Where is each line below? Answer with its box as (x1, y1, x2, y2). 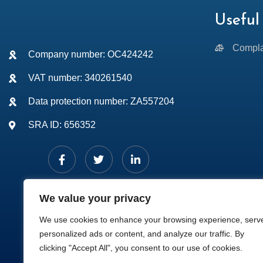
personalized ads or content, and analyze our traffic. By (39, 229, 244, 238)
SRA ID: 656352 (28, 120, 96, 130)
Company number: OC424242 (28, 49, 153, 60)
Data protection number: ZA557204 (28, 96, 174, 107)
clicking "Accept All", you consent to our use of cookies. (39, 243, 242, 252)
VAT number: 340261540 (28, 73, 132, 83)
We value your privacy (39, 193, 151, 204)
